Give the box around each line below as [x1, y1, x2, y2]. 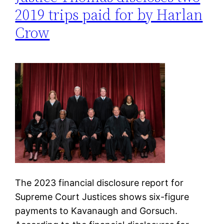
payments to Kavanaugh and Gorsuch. [15, 205, 178, 216]
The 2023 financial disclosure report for [15, 177, 184, 188]
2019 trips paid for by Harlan [15, 4, 203, 25]
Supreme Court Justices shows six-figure [15, 191, 189, 202]
